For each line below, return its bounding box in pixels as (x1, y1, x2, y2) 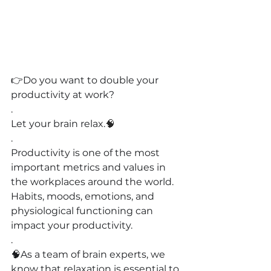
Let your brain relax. (11, 117, 105, 129)
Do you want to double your (23, 74, 161, 86)
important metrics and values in (11, 161, 168, 173)
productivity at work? (11, 88, 114, 100)
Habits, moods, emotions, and (11, 190, 157, 202)
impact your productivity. (11, 219, 132, 231)
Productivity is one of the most (11, 146, 162, 158)
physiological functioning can (11, 204, 155, 217)
